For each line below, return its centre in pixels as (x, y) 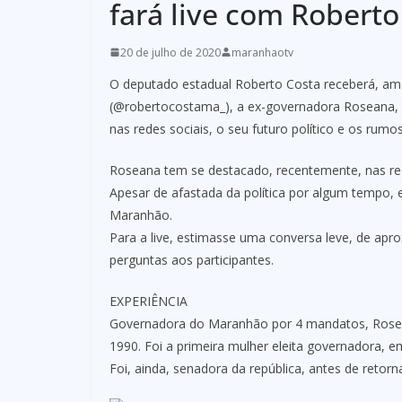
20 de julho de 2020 (170, 52)
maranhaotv (262, 52)
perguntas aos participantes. (192, 259)
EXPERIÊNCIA (149, 301)
